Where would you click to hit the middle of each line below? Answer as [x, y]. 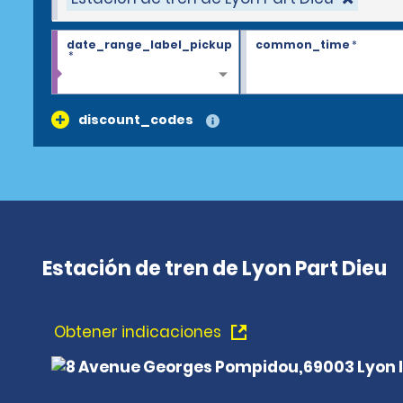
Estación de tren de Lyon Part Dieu [215, 269]
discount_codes [136, 120]
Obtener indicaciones [139, 332]
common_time [302, 45]
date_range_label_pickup [149, 45]
